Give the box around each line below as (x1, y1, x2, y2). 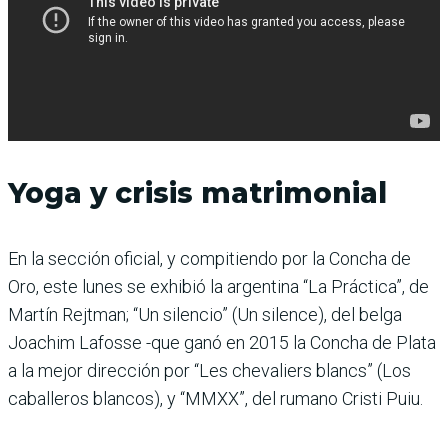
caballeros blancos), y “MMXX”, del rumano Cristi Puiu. (8, 387, 423, 409)
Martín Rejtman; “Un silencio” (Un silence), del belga (8, 303, 402, 325)
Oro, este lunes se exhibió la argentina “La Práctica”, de (8, 275, 429, 297)
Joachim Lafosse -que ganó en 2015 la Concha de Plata (8, 331, 436, 353)
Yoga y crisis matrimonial (8, 175, 387, 210)
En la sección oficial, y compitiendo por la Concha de (8, 247, 411, 269)
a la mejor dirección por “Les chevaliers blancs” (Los (8, 359, 411, 381)
